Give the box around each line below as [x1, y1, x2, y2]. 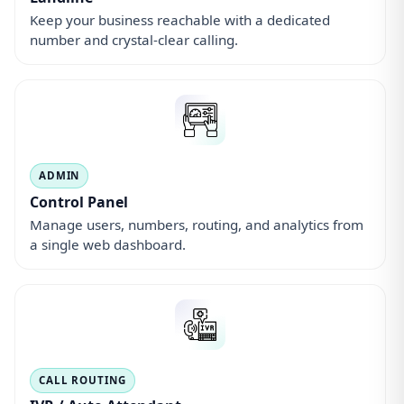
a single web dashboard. [30, 234, 186, 253]
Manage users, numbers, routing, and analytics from [30, 215, 363, 234]
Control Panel [30, 191, 128, 212]
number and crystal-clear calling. [30, 31, 238, 50]
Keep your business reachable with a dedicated [30, 11, 330, 30]
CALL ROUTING [38, 372, 126, 387]
